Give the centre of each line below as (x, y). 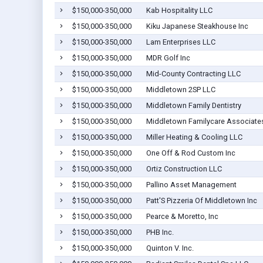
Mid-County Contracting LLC (193, 74)
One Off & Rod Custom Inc (190, 153)
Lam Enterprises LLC (181, 42)
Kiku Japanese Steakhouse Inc (197, 26)
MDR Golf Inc (168, 58)
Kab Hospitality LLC (179, 11)
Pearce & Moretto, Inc (182, 217)
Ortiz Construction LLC (184, 169)
